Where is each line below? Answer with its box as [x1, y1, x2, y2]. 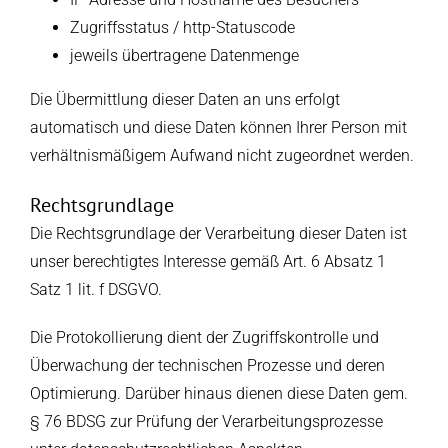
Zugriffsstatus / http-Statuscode [69, 18, 295, 38]
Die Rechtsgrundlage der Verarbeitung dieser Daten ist [29, 224, 407, 244]
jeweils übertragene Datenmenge [69, 46, 299, 66]
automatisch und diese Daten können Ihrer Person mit [29, 118, 407, 138]
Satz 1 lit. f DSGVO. [29, 280, 162, 300]
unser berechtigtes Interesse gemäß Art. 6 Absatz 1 [29, 252, 386, 272]
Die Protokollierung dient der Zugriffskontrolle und [29, 328, 379, 348]
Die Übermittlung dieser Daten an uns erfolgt [29, 90, 340, 110]
